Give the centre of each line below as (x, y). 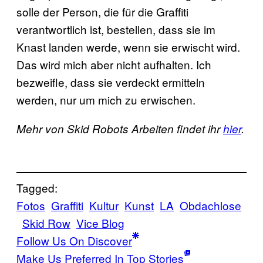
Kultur (104, 205)
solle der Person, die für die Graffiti (102, 11)
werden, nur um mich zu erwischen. (106, 100)
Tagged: (37, 187)
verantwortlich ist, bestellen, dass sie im (116, 29)
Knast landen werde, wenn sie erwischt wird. (128, 47)
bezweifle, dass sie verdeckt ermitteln (111, 82)
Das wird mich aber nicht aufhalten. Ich (114, 64)
